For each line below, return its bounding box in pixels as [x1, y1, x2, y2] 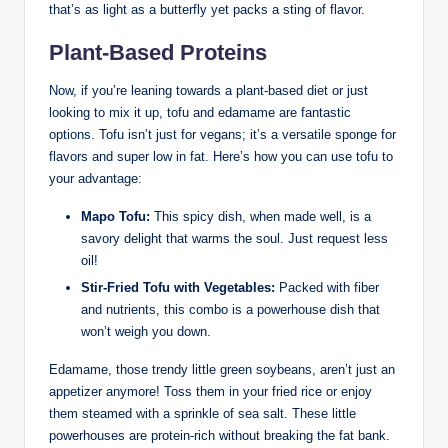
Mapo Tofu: [81, 208, 150, 224]
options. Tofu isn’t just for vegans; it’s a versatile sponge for [49, 126, 396, 142]
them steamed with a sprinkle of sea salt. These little [49, 405, 356, 421]
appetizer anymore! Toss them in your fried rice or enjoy [49, 383, 372, 399]
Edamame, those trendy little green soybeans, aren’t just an [49, 361, 395, 377]
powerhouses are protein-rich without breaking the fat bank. [49, 427, 390, 443]
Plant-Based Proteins [49, 39, 267, 65]
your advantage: [49, 170, 142, 186]
